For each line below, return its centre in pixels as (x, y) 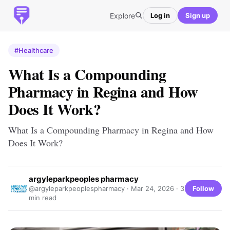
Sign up (198, 15)
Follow (203, 188)
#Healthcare (34, 50)
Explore (122, 15)
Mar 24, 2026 (152, 188)
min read (43, 198)
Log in (160, 15)
